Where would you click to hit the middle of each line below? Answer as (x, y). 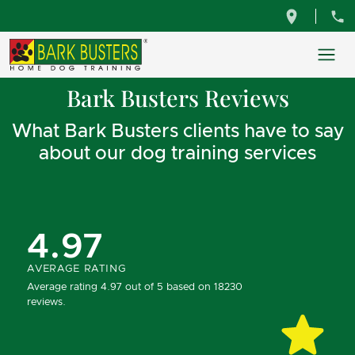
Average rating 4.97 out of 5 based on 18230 (135, 287)
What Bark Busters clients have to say (177, 132)
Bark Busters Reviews (177, 97)
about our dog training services (177, 154)
